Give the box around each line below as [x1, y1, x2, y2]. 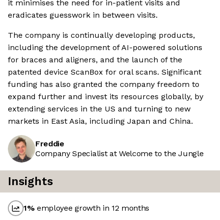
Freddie [35, 139, 64, 149]
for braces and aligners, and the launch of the [8, 55, 182, 65]
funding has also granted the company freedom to [8, 80, 199, 89]
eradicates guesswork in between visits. [8, 10, 158, 20]
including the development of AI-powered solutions [8, 43, 202, 53]
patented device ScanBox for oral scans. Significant [8, 67, 201, 77]
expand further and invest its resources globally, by [8, 92, 203, 102]
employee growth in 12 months [34, 203, 150, 213]
